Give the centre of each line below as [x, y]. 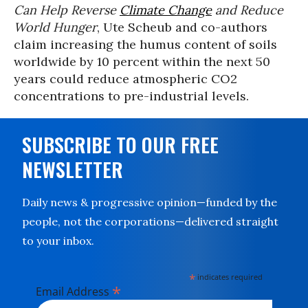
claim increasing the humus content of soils [145, 44]
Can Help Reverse [67, 10]
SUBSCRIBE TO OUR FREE [120, 145]
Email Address [74, 291]
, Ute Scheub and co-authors [182, 27]
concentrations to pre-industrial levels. [131, 96]
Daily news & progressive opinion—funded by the [150, 202]
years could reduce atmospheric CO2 [125, 79]
